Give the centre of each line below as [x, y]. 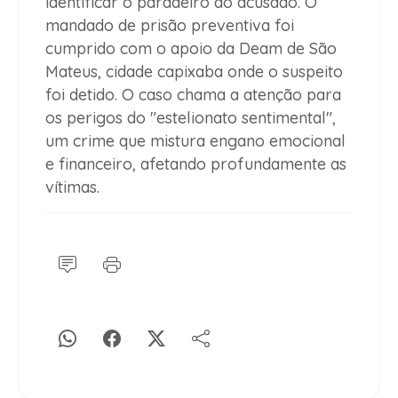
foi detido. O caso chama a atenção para [193, 95]
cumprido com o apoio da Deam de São [191, 49]
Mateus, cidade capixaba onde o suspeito [194, 72]
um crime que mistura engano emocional [195, 141]
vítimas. [75, 187]
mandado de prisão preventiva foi [170, 26]
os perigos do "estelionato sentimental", [191, 118]
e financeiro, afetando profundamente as [196, 164]
